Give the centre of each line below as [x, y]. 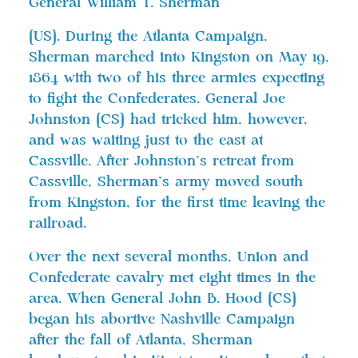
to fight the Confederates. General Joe [157, 99]
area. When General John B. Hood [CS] [163, 298]
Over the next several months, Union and [169, 257]
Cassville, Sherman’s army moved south [166, 182]
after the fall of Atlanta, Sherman [141, 340]
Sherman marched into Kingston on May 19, [179, 57]
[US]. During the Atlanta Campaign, [148, 36]
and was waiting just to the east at [146, 140]
